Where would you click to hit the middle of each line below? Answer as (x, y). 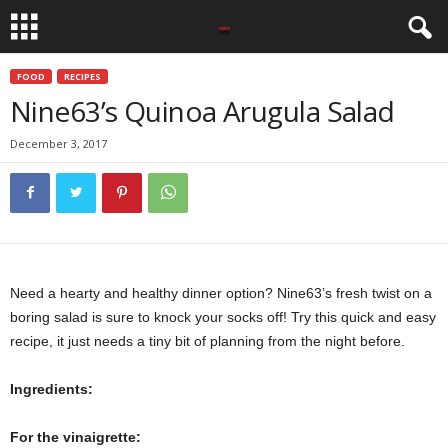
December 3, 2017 (58, 143)
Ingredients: (51, 389)
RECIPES (82, 76)
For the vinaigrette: (75, 437)
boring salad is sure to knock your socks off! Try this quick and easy (223, 317)
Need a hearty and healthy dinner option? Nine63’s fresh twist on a (221, 293)
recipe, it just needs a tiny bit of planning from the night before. (207, 341)
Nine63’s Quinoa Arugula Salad (202, 111)
